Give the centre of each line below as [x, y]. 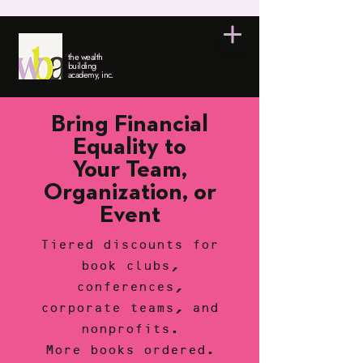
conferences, [130, 288]
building [82, 66]
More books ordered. [130, 351]
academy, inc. [91, 75]
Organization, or [130, 193]
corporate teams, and [130, 309]
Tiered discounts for [130, 246]
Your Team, [130, 170]
